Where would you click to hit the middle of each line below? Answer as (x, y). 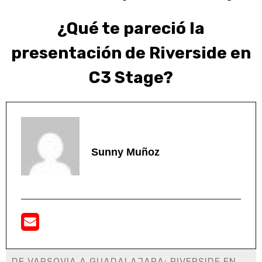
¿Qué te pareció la (131, 29)
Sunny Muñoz (125, 152)
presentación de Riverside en (131, 53)
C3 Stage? (131, 78)
